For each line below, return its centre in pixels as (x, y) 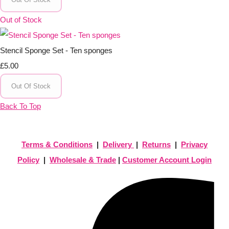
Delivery (117, 144)
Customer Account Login (167, 159)
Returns (156, 144)
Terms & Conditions (57, 144)
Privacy (194, 144)
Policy (28, 159)
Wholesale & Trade (83, 159)
